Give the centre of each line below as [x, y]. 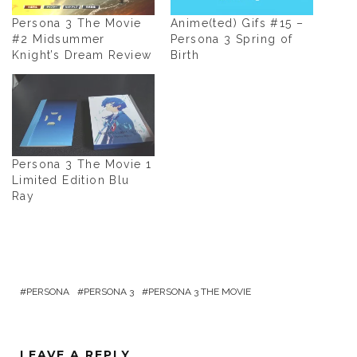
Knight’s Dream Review [82, 55]
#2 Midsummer [59, 39]
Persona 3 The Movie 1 [82, 164]
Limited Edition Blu [71, 180]
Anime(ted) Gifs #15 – [237, 24]
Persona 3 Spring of [232, 39]
